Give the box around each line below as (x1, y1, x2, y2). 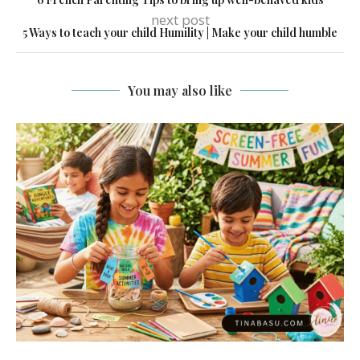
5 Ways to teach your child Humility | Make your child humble (22, 25, 337, 41)
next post (150, 10, 210, 30)
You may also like (128, 82, 232, 100)
